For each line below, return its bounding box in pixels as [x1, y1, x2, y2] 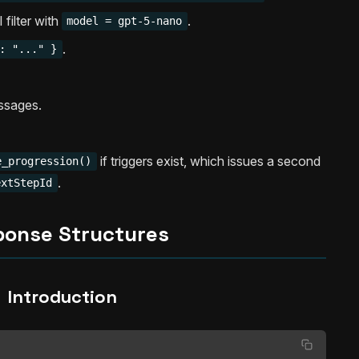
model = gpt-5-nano [67, 14, 183, 28]
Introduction [8, 284, 117, 308]
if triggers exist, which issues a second [96, 152, 321, 169]
